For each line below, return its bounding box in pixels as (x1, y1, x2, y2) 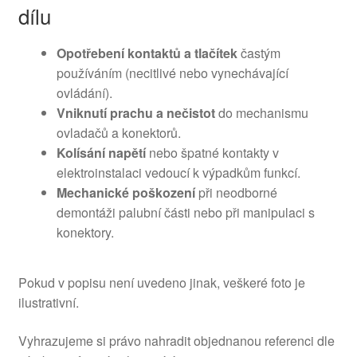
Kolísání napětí (56, 143, 146, 162)
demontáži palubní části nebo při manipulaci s (56, 202, 315, 222)
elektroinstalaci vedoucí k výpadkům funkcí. (56, 163, 300, 182)
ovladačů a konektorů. (56, 123, 181, 142)
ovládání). (56, 83, 112, 102)
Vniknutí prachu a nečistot (56, 103, 215, 122)
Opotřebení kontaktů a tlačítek (56, 43, 237, 62)
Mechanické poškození (56, 182, 195, 202)
